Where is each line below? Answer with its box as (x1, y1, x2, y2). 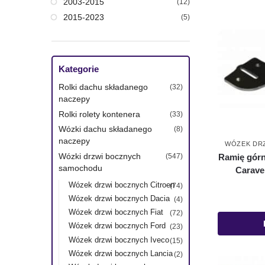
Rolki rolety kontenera (59, 109, 140, 119)
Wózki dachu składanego (59, 124, 152, 134)
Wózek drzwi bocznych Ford (68, 221, 166, 231)
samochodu (59, 163, 102, 173)
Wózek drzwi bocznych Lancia (68, 248, 173, 258)
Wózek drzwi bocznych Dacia (68, 194, 170, 203)
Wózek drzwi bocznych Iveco (68, 235, 169, 244)
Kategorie (59, 63, 99, 74)
